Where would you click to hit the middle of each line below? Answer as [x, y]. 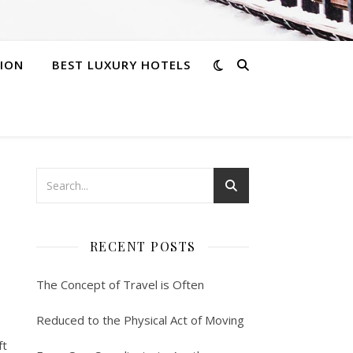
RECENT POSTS [143, 246]
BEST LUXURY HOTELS [121, 65]
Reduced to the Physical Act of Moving [140, 320]
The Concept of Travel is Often [120, 284]
